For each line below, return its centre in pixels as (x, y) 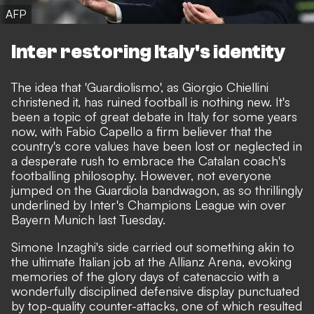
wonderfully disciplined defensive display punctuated (155, 291)
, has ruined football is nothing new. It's (184, 101)
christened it (45, 101)
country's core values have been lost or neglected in (157, 145)
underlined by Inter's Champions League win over (149, 204)
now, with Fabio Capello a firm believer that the (142, 131)
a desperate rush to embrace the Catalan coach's (149, 160)
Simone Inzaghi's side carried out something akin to (153, 246)
